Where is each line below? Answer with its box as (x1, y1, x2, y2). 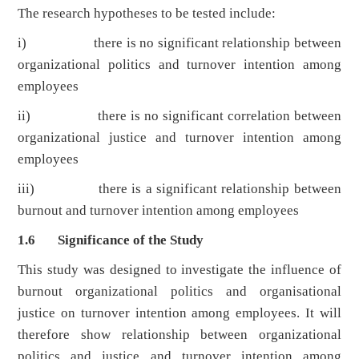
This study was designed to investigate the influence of (18, 262, 341, 278)
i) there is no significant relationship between (18, 35, 341, 51)
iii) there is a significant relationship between (18, 181, 341, 197)
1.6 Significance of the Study (18, 232, 204, 248)
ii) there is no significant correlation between (18, 108, 341, 124)
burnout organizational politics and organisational (18, 284, 341, 300)
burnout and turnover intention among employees (18, 203, 300, 219)
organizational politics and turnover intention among (18, 57, 341, 73)
